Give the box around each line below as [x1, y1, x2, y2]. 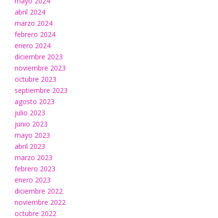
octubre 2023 [15, 74, 56, 84]
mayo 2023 [15, 130, 50, 140]
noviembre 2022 [15, 198, 66, 207]
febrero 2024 [15, 30, 55, 39]
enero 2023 [15, 175, 51, 185]
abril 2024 [15, 7, 45, 17]
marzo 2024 [15, 18, 53, 28]
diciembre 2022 [15, 186, 63, 196]
